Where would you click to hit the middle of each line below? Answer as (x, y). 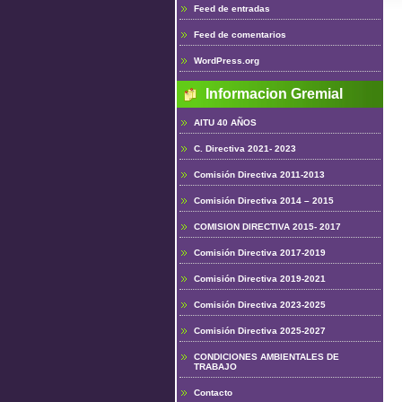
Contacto (213, 393)
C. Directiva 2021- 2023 (245, 149)
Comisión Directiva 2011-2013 (259, 175)
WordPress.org (227, 61)
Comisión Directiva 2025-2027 (260, 331)
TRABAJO (215, 367)
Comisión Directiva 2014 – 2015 (264, 201)
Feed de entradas (232, 9)
